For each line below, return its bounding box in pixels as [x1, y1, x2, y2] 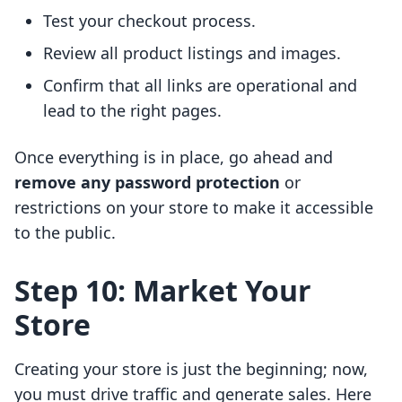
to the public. [14, 222, 116, 244]
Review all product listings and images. [43, 42, 341, 65]
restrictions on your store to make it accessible [14, 197, 373, 219]
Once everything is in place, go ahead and [14, 146, 333, 169]
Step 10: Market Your [14, 271, 311, 310]
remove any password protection [14, 171, 280, 194]
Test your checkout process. [43, 10, 256, 32]
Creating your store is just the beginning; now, [14, 358, 368, 380]
